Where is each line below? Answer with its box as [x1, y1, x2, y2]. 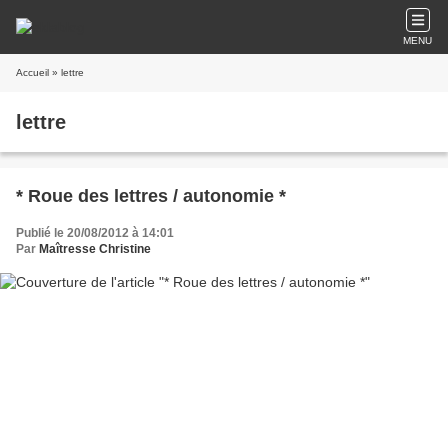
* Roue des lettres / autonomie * [16, 186, 286, 206]
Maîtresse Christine [39, 242, 151, 256]
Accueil [16, 67, 49, 78]
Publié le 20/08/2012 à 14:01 [16, 226, 174, 240]
